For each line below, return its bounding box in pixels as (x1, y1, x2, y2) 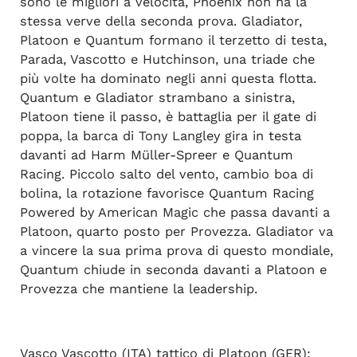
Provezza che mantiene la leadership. (19, 281, 257, 297)
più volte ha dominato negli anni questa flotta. (19, 71, 316, 87)
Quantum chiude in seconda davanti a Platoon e (19, 262, 327, 278)
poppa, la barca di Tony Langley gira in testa (19, 128, 301, 144)
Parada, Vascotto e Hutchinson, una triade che (19, 52, 315, 68)
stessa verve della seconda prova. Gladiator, (19, 14, 302, 29)
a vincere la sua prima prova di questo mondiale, (19, 243, 333, 259)
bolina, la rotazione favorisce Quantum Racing (19, 186, 314, 202)
